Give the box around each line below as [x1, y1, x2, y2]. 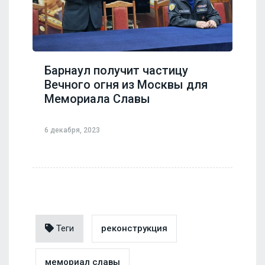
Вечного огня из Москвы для [44, 77, 208, 92]
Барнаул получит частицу [44, 63, 188, 77]
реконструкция [101, 222, 167, 234]
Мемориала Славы [44, 91, 150, 106]
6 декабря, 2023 [44, 125, 100, 134]
